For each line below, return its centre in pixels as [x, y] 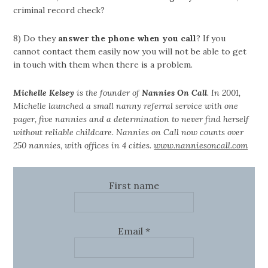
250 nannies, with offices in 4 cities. [84, 145]
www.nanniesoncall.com [201, 145]
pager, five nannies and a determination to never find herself [131, 119]
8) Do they [36, 38]
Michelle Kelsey [44, 93]
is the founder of [108, 93]
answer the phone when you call [127, 38]
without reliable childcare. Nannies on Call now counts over [129, 132]
